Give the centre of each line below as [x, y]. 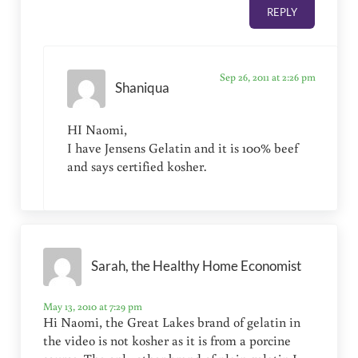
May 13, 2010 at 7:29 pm [93, 306]
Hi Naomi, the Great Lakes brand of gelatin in [172, 322]
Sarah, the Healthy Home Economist [197, 267]
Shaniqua [142, 88]
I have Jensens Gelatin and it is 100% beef [182, 147]
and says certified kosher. [136, 166]
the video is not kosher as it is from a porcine [167, 340]
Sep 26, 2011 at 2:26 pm [267, 76]
